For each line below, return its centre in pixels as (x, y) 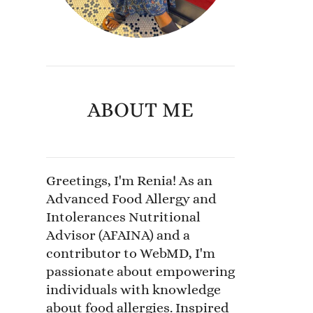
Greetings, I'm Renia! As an (129, 180)
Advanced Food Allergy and (131, 198)
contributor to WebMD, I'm (131, 253)
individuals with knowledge (133, 289)
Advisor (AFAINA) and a (118, 235)
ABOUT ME (140, 109)
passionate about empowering (140, 271)
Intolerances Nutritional (123, 217)
